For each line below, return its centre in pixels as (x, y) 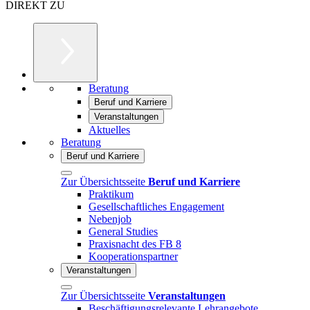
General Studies (123, 231)
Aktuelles (109, 129)
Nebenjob (110, 219)
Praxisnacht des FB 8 (135, 244)
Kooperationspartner (133, 256)
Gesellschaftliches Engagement (156, 206)
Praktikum (111, 194)
